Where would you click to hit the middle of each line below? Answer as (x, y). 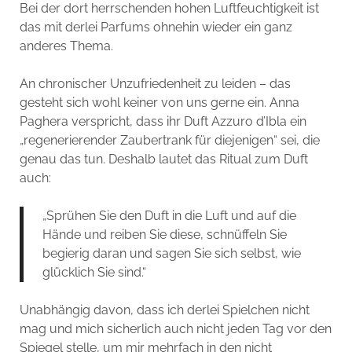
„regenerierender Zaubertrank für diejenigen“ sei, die (169, 141)
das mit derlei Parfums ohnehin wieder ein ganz (156, 27)
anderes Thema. (66, 46)
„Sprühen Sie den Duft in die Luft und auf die (169, 216)
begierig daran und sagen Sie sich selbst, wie (171, 254)
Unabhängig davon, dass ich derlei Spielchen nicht (164, 310)
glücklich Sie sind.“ (94, 273)
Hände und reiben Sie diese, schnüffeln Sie (164, 235)
